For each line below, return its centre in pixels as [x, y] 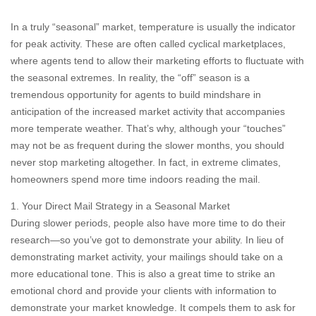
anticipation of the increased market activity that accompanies [148, 111]
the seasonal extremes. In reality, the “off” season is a [130, 78]
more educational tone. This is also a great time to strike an [143, 274]
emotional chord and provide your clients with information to [144, 291]
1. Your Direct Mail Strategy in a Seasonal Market [120, 206]
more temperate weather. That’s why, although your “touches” [148, 128]
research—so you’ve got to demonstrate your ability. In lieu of [147, 240]
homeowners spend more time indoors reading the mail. [135, 179]
